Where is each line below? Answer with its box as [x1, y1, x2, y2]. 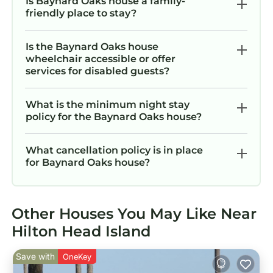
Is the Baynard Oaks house [26, 41, 158, 53]
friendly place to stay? [26, 7, 136, 19]
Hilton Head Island [12, 222, 151, 241]
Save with [16, 251, 55, 262]
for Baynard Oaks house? [26, 157, 150, 169]
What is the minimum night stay [26, 99, 190, 111]
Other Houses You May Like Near [12, 205, 257, 223]
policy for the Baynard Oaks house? [26, 111, 202, 123]
